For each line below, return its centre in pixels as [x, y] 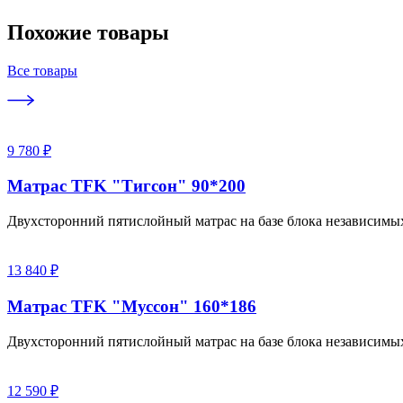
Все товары [42, 70]
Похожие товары [88, 32]
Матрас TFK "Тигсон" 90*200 [126, 186]
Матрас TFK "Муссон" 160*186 [132, 306]
